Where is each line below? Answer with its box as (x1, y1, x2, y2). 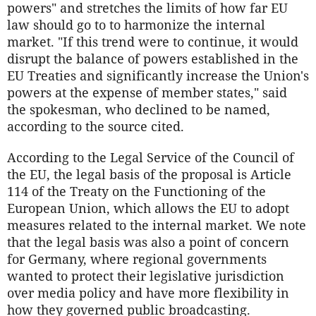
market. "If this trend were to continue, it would (7, 33, 298, 51)
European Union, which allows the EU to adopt (7, 200, 289, 217)
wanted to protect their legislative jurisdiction (7, 267, 284, 285)
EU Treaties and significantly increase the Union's (7, 67, 309, 85)
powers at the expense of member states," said (7, 84, 287, 102)
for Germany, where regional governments (7, 250, 267, 268)
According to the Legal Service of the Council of (7, 149, 294, 166)
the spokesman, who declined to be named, (7, 101, 270, 119)
